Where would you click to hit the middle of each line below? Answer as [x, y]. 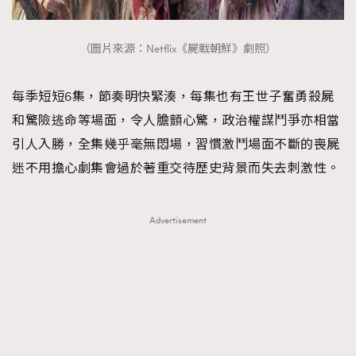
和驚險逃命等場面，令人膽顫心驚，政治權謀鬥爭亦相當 [176, 120]
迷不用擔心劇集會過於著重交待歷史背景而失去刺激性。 [176, 168]
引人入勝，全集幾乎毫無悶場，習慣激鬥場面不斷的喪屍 [176, 144]
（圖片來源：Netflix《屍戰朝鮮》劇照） [178, 49]
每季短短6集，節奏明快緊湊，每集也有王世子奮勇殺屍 [173, 97]
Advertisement [178, 220]
